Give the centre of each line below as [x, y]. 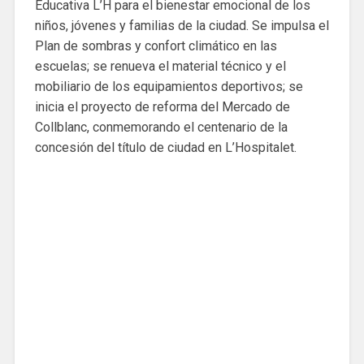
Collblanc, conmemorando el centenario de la [161, 128]
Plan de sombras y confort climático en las [156, 46]
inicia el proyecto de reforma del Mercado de [162, 107]
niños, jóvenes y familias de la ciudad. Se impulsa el [182, 26]
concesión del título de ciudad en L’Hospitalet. [165, 148]
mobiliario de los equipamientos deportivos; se [169, 87]
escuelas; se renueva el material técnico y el [160, 67]
